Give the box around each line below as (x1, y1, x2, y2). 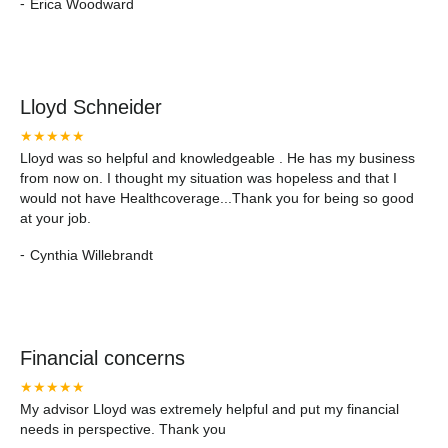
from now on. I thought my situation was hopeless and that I (20, 170, 397, 186)
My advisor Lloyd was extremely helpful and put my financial (20, 401, 399, 417)
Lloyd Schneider (20, 96, 162, 118)
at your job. (20, 210, 91, 226)
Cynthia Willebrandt (30, 246, 153, 263)
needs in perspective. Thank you (20, 421, 226, 437)
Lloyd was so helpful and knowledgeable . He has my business (20, 150, 415, 166)
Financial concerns (20, 347, 185, 369)
